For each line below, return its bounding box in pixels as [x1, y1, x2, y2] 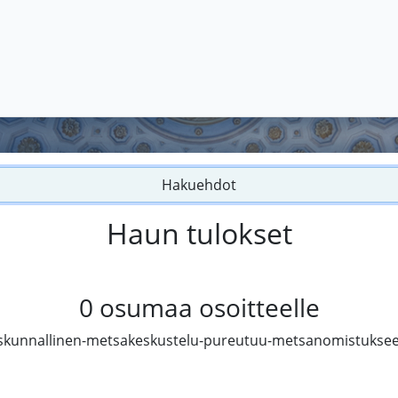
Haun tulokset [106, 214, 292, 253]
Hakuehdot [162, 175, 236, 195]
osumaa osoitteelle [99, 291, 320, 325]
